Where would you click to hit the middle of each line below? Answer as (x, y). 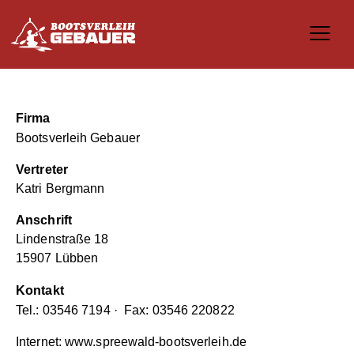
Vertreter (42, 170)
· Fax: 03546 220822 (172, 311)
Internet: (40, 342)
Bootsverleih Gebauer (78, 138)
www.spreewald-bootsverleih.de (156, 342)
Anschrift (44, 220)
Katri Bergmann (60, 189)
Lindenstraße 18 (62, 239)
